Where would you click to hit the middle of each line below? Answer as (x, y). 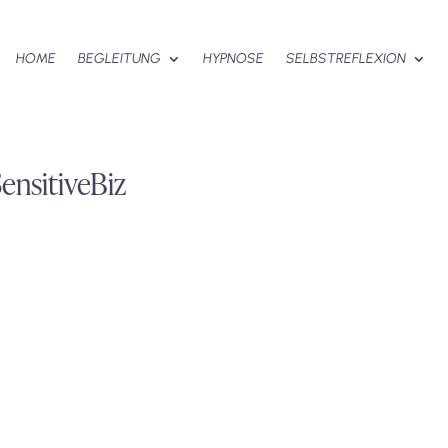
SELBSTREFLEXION (346, 58)
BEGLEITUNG (120, 58)
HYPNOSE (234, 58)
